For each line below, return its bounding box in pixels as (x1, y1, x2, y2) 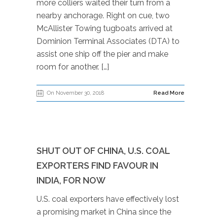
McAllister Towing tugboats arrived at (37, 24, 173, 33)
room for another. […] (37, 62, 109, 72)
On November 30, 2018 (47, 90, 104, 96)
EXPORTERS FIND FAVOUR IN (37, 160, 158, 171)
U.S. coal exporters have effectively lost (37, 194, 179, 204)
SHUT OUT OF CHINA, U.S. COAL (37, 146, 170, 156)
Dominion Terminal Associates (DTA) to (37, 37, 180, 46)
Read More (153, 90, 184, 96)
